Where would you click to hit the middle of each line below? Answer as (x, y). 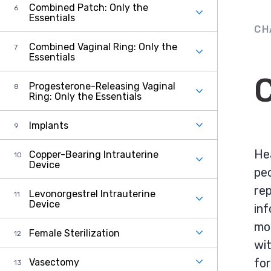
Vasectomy (54, 262)
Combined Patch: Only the (89, 8)
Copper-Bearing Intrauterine (94, 155)
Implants (49, 126)
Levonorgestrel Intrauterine (92, 194)
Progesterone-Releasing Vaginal (102, 86)
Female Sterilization (74, 233)
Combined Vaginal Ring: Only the (103, 47)
